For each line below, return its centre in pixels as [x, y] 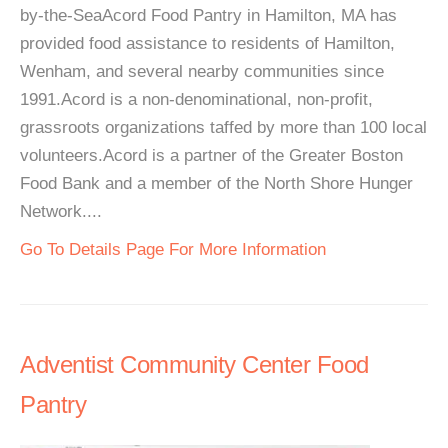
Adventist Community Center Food [194, 364]
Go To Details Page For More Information [173, 249]
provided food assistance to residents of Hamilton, [207, 43]
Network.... [61, 211]
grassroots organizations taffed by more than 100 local [223, 127]
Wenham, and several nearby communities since [202, 71]
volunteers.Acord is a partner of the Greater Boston [211, 155]
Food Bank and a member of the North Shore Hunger [216, 183]
